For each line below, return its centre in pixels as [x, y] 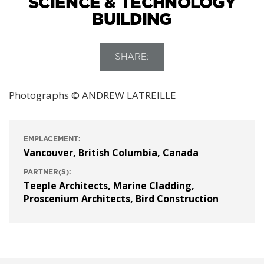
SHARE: [132, 57]
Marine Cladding [152, 186]
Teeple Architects [66, 186]
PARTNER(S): [47, 172]
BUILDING [132, 20]
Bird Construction [177, 199]
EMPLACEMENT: [52, 139]
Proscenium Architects [77, 199]
